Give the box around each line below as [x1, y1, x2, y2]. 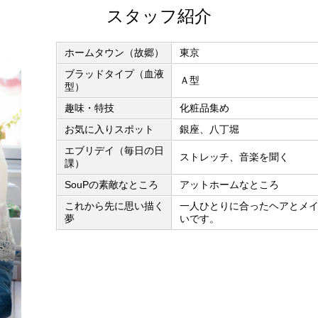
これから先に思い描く [64, 200, 164, 212]
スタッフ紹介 [106, 6, 212, 26]
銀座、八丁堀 [179, 124, 239, 135]
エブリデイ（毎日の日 [64, 145, 164, 156]
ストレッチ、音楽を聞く [179, 151, 289, 163]
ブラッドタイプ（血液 [64, 68, 164, 79]
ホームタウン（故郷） [64, 47, 164, 58]
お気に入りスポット [64, 124, 154, 135]
